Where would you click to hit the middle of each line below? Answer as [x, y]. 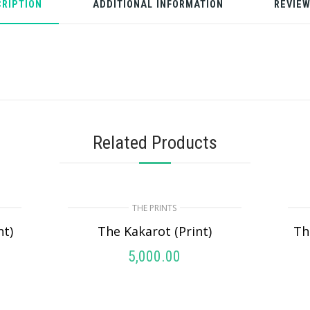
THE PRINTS [155, 208]
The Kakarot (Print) [154, 231]
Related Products [155, 142]
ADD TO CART [166, 284]
